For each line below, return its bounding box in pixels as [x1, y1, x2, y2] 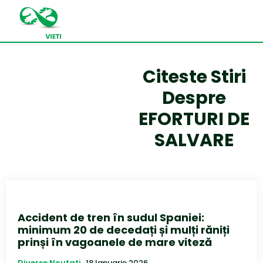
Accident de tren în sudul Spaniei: [18, 210, 204, 225]
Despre [162, 86, 227, 111]
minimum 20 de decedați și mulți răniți [18, 222, 230, 238]
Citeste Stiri [142, 65, 246, 90]
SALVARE [154, 128, 234, 153]
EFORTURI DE [139, 107, 250, 132]
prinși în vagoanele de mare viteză [18, 235, 212, 250]
